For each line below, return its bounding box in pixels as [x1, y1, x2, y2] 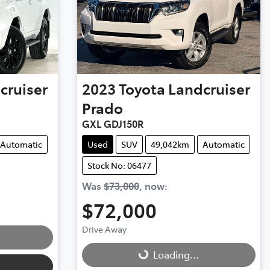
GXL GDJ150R [81, 116, 143, 130]
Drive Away [81, 222, 127, 235]
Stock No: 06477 [87, 159, 151, 171]
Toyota [118, 78, 165, 98]
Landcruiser [168, 78, 250, 98]
